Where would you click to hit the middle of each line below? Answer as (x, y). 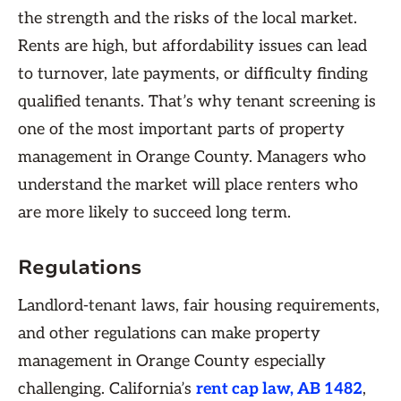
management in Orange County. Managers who (192, 157)
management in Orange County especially (172, 361)
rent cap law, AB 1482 (279, 389)
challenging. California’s (107, 389)
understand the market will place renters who (188, 185)
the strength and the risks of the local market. (188, 18)
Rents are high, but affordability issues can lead (192, 46)
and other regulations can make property (169, 333)
